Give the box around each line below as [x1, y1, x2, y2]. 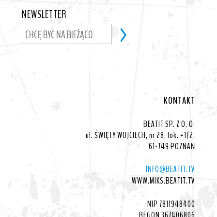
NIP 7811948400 [147, 198, 196, 210]
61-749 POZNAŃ [149, 140, 196, 152]
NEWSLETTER [21, 7, 67, 22]
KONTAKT [164, 93, 196, 107]
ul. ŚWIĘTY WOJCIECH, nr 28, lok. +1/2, [86, 129, 196, 141]
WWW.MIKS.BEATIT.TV [132, 174, 196, 186]
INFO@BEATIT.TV [146, 163, 196, 175]
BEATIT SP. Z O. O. [143, 118, 196, 130]
